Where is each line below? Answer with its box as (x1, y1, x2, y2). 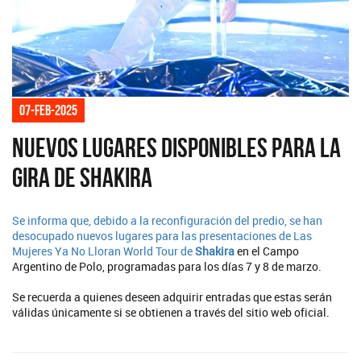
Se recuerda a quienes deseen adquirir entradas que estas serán (12, 289, 332, 305)
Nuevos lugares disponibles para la (12, 133, 341, 164)
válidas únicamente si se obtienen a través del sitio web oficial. (12, 305, 330, 321)
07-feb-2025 (19, 102, 77, 119)
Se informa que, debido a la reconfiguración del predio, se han (12, 213, 322, 229)
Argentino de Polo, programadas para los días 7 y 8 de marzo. (12, 259, 322, 275)
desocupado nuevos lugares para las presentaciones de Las (12, 228, 312, 244)
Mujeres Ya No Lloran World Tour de (12, 243, 195, 259)
